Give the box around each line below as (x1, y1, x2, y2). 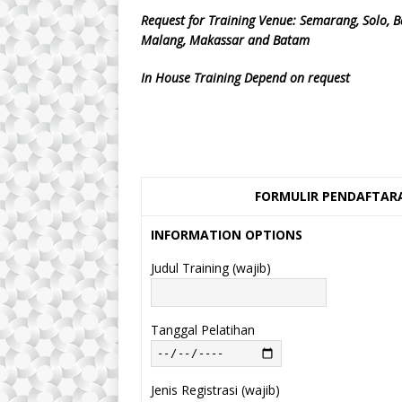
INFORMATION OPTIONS (151, 225, 302, 243)
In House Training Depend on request (141, 68, 350, 86)
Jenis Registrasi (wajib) (151, 380, 280, 398)
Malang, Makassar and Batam (141, 31, 310, 48)
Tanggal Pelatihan (151, 320, 255, 338)
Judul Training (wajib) (151, 258, 271, 276)
